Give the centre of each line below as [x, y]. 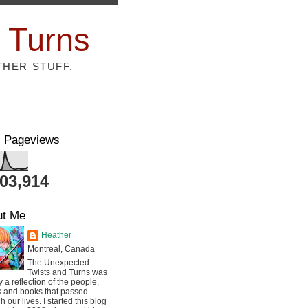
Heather [56, 235]
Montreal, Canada [61, 249]
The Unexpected [58, 263]
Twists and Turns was [67, 272]
